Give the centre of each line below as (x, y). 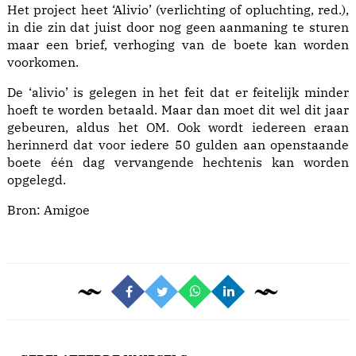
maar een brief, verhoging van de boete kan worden (178, 45)
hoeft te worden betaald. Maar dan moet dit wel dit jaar (178, 110)
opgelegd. (37, 180)
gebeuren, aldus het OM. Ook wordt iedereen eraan (178, 128)
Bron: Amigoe (48, 210)
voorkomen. (43, 62)
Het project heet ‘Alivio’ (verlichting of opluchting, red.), (178, 10)
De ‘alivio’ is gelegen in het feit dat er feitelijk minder (178, 93)
